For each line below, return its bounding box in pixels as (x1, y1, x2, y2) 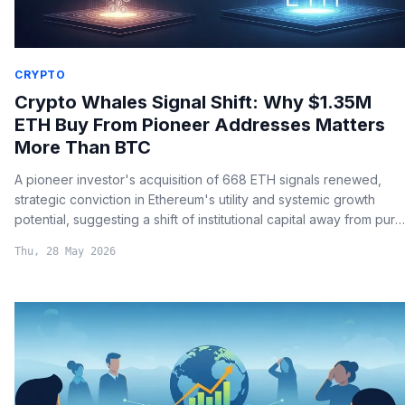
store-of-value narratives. (14, 231, 166, 247)
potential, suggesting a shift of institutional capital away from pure (14, 211, 403, 227)
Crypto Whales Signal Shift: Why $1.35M (14, 90, 372, 113)
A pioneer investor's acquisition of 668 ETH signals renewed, (14, 171, 381, 187)
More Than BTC (14, 136, 151, 158)
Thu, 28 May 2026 (14, 244, 116, 258)
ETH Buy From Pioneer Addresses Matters (14, 113, 385, 136)
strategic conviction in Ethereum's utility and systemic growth (14, 191, 375, 207)
